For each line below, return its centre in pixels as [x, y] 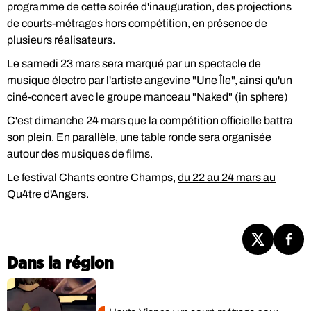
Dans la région [60, 263]
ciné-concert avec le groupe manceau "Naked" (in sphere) [149, 97]
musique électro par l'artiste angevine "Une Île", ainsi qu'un [150, 80]
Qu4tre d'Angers [47, 194]
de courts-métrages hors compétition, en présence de [137, 23]
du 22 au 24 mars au [227, 177]
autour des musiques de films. [80, 154]
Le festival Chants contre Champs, [92, 177]
